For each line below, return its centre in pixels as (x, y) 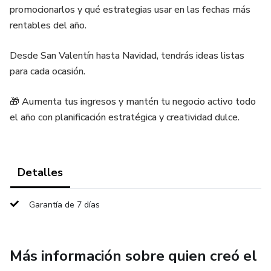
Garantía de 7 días (64, 205)
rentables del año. (48, 25)
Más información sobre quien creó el (133, 256)
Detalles (40, 172)
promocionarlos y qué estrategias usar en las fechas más (130, 10)
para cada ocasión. (47, 71)
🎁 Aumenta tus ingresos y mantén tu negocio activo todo (133, 102)
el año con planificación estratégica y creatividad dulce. (125, 117)
